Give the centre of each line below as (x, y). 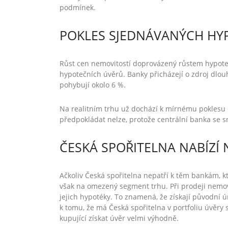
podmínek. (78, 7)
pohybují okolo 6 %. (93, 85)
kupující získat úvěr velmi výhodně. (119, 218)
